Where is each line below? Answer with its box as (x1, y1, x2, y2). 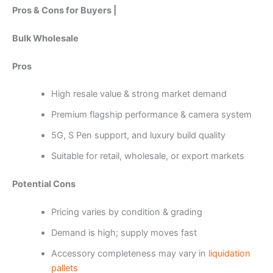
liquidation (208, 248, 250, 260)
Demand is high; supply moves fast (51, 227, 197, 239)
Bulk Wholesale (12, 32, 79, 44)
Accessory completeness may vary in (51, 248, 208, 260)
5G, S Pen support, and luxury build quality (51, 130, 225, 141)
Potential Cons (12, 179, 76, 190)
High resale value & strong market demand (51, 88, 227, 100)
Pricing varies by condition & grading (51, 207, 202, 218)
